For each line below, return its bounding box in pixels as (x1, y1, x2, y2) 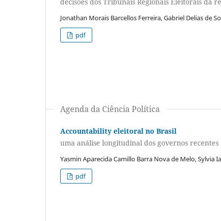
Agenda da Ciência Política (60, 104, 160, 115)
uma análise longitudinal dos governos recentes (60, 138, 219, 147)
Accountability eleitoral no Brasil (60, 126, 177, 136)
